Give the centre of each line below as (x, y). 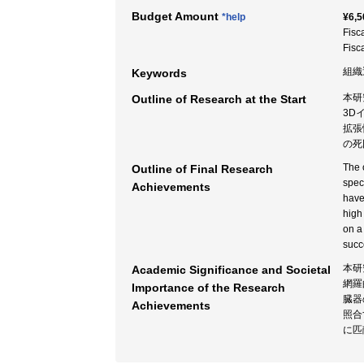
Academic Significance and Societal (231, 270)
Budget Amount (177, 16)
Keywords (159, 73)
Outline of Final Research (202, 169)
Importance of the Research (208, 288)
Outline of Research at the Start (219, 99)
